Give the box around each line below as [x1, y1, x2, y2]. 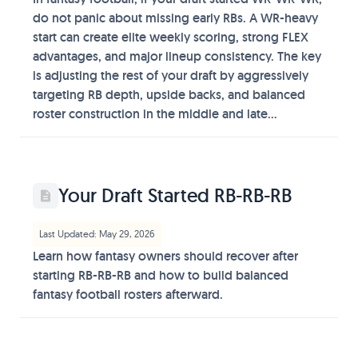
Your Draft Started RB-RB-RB [58, 183, 292, 208]
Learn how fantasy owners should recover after [33, 248, 298, 265]
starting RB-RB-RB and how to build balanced [33, 267, 288, 284]
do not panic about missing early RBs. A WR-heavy [33, 10, 318, 26]
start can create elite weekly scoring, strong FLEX [33, 29, 308, 46]
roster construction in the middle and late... [33, 105, 277, 122]
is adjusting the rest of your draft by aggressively [33, 67, 308, 84]
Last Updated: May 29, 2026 [39, 228, 155, 240]
